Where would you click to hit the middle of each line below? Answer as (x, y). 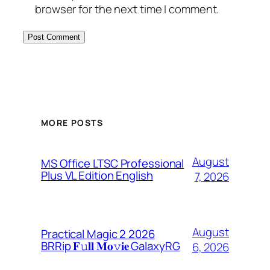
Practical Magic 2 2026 (98, 234)
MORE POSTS (72, 122)
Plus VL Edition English (97, 176)
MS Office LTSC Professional (113, 164)
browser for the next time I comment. (127, 9)
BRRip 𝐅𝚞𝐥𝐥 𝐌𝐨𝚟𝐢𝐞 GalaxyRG (111, 246)
